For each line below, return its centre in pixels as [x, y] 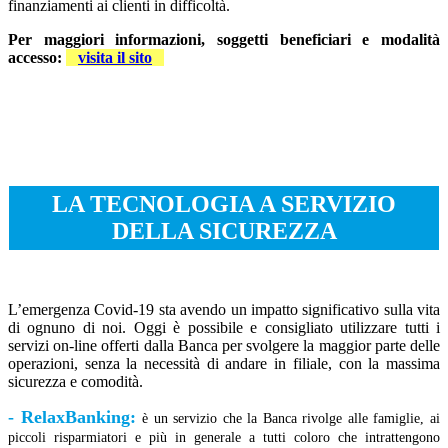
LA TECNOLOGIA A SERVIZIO [224, 204]
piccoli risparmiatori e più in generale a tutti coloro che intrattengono [224, 437]
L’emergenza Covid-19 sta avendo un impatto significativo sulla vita [224, 309]
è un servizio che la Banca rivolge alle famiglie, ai [291, 418]
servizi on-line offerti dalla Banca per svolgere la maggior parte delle [224, 345]
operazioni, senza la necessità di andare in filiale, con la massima [224, 363]
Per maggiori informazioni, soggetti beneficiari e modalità [224, 39]
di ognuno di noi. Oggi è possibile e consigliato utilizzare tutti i [224, 327]
